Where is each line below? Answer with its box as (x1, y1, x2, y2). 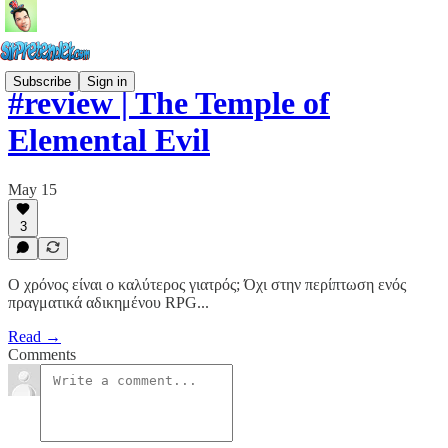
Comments (8, 346, 76, 363)
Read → (8, 328, 61, 345)
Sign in (87, 73, 127, 89)
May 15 (8, 180, 57, 198)
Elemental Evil (8, 122, 210, 159)
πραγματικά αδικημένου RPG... (8, 294, 209, 311)
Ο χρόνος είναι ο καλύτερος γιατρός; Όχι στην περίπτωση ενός (8, 276, 406, 293)
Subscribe (13, 73, 71, 89)
